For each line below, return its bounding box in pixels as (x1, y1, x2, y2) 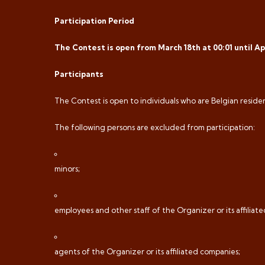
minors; (54, 164, 80, 173)
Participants (54, 69, 104, 79)
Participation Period (54, 16, 134, 25)
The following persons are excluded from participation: (54, 122, 255, 132)
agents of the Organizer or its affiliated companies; (54, 247, 240, 256)
